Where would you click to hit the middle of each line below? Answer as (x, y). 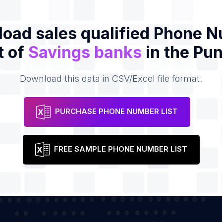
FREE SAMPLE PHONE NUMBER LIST (120, 149)
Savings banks (85, 52)
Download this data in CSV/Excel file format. (111, 79)
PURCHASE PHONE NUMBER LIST (116, 111)
